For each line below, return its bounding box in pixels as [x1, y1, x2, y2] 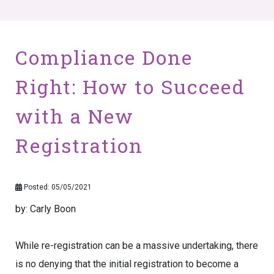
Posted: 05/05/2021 [21, 183, 92, 191]
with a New [15, 103, 134, 129]
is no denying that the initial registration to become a [15, 258, 239, 270]
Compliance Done [15, 44, 193, 70]
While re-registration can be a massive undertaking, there [15, 240, 258, 251]
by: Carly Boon [15, 203, 76, 215]
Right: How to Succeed [15, 73, 245, 100]
